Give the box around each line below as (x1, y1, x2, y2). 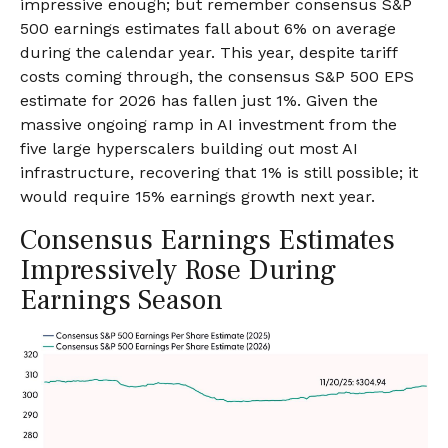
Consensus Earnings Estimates (20, 221, 395, 258)
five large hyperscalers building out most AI (20, 138, 358, 158)
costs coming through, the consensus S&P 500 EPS (20, 66, 414, 86)
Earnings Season (20, 281, 223, 318)
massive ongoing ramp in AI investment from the (20, 114, 397, 134)
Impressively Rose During (20, 251, 336, 288)
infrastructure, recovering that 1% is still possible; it (20, 162, 418, 182)
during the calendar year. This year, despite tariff (20, 42, 397, 62)
